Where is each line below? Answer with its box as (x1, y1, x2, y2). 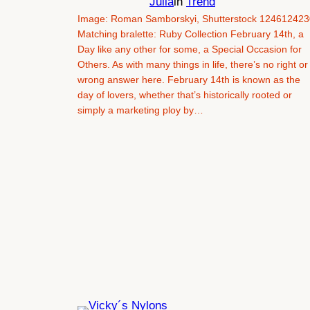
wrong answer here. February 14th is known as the (77, 74, 300, 86)
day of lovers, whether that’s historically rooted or (77, 89, 292, 101)
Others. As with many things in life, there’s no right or (77, 59, 308, 71)
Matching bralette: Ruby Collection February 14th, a (77, 28, 304, 40)
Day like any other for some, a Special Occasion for (77, 44, 302, 55)
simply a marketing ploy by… (77, 104, 203, 116)
